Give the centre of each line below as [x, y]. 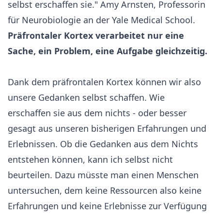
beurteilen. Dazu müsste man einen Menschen [103, 175]
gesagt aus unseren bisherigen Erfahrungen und [107, 128]
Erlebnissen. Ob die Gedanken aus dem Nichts [103, 144]
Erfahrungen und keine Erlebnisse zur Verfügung [107, 206]
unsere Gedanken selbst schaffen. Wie [86, 97]
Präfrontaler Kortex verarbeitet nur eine [96, 35]
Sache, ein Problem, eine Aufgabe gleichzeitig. [108, 51]
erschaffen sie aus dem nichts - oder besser [97, 113]
